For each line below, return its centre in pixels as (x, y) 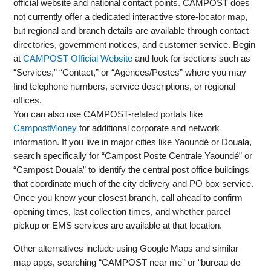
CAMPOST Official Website (78, 59)
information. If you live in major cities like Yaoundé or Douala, (133, 142)
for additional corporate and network (149, 128)
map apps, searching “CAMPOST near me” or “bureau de (127, 263)
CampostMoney (45, 128)
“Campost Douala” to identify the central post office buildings (132, 170)
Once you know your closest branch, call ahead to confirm (128, 198)
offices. (28, 100)
